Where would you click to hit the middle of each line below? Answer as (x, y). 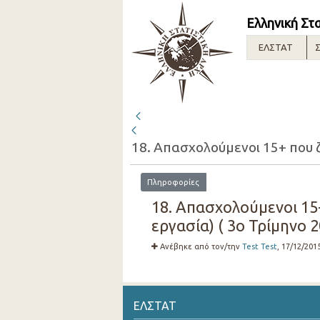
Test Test (259, 246)
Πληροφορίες (174, 182)
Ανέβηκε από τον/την (201, 246)
